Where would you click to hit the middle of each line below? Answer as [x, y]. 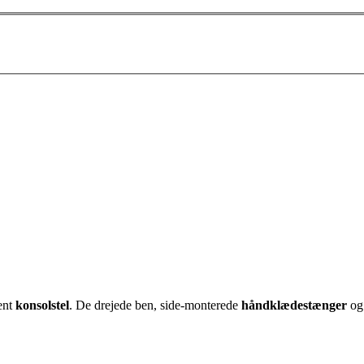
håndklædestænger [294, 305]
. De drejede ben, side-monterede [155, 305]
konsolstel [42, 305]
